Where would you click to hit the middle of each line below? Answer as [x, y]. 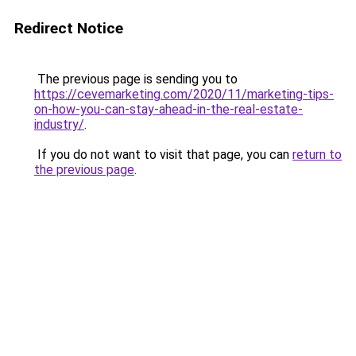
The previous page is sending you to [136, 79]
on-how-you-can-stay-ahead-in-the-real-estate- [168, 109]
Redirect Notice [69, 28]
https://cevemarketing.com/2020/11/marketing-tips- [184, 94]
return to [317, 155]
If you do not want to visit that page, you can [163, 155]
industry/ [59, 124]
